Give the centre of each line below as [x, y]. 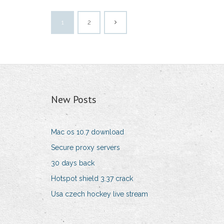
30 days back [73, 163]
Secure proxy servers [85, 148]
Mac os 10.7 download [87, 132]
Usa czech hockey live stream [99, 194]
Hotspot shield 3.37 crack [92, 179]
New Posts [74, 100]
